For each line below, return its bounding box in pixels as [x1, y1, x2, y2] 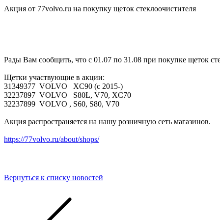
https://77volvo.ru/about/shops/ [4, 135, 99, 143]
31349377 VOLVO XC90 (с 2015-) [4, 82, 123, 90]
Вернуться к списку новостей [4, 173, 103, 182]
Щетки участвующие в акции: [4, 73, 107, 82]
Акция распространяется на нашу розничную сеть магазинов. [4, 117, 211, 126]
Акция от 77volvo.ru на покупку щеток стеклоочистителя [4, 4, 196, 13]
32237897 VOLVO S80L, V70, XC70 [4, 91, 131, 99]
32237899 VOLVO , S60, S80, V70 [4, 100, 119, 108]
